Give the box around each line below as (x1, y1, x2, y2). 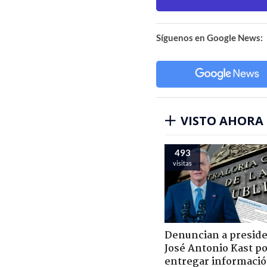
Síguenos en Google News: (156, 32, 263, 43)
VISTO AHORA (181, 112, 263, 129)
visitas (173, 159, 192, 167)
